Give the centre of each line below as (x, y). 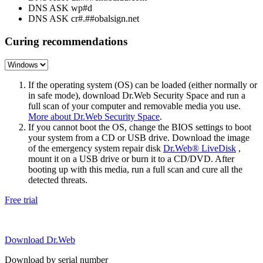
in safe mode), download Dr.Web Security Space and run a (137, 95)
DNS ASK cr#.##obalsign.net (84, 19)
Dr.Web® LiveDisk (200, 148)
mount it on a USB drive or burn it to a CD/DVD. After (131, 159)
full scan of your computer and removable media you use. (134, 106)
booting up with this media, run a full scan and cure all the (135, 169)
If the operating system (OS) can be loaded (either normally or (143, 85)
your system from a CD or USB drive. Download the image (139, 137)
